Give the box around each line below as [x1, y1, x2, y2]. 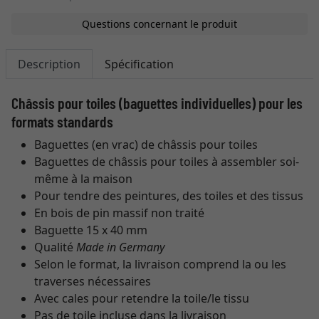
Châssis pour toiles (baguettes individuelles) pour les [11, 93, 303, 112]
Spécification [105, 56, 174, 72]
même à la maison [34, 171, 132, 187]
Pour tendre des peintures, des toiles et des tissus [34, 188, 303, 204]
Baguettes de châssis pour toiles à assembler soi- [34, 154, 299, 169]
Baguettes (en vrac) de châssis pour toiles [34, 137, 258, 152]
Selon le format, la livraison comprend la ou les [34, 256, 286, 272]
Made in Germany [76, 239, 164, 255]
